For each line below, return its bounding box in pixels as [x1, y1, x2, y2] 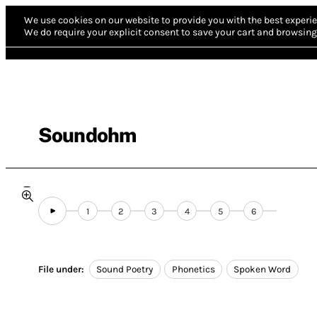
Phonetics [171, 264, 215, 275]
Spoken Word [234, 264, 292, 275]
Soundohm [38, 123, 137, 146]
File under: [38, 264, 84, 275]
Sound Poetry [96, 264, 154, 275]
